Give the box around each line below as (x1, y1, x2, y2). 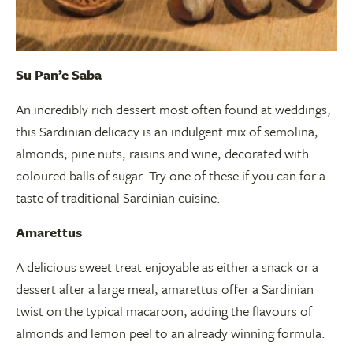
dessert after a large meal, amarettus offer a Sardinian (16, 279, 314, 299)
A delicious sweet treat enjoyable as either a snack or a (16, 257, 318, 277)
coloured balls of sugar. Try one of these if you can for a (16, 165, 325, 185)
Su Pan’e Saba (16, 65, 102, 84)
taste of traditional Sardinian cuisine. (16, 188, 221, 207)
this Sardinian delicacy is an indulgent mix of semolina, (16, 121, 318, 141)
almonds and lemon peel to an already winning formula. (16, 323, 325, 343)
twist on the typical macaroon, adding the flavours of (16, 301, 312, 321)
